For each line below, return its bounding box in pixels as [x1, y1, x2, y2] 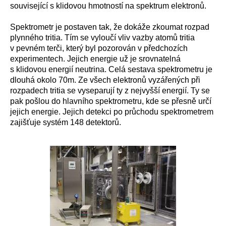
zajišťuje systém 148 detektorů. [10, 118, 121, 127]
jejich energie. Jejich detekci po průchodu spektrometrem [10, 107, 213, 116]
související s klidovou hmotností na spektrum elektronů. [10, 2, 206, 10]
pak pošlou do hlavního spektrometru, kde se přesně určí [10, 97, 211, 105]
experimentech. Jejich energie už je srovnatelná [10, 54, 181, 63]
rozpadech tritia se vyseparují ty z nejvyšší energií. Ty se [10, 86, 210, 95]
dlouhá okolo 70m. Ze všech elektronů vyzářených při [10, 76, 200, 84]
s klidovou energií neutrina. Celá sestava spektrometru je [10, 65, 212, 74]
